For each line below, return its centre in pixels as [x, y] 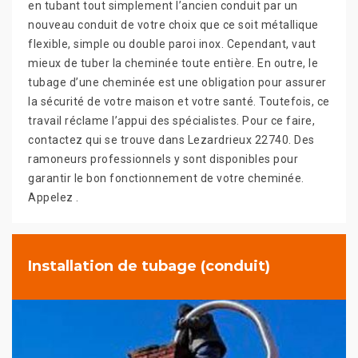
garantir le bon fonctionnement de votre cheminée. [166, 178]
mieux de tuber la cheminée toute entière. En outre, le [173, 63]
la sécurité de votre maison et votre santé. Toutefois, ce [179, 101]
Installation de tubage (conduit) [149, 267]
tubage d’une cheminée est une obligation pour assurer [177, 82]
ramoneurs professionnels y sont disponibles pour [163, 159]
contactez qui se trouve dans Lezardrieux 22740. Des [171, 139]
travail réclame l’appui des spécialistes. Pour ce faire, [171, 120]
